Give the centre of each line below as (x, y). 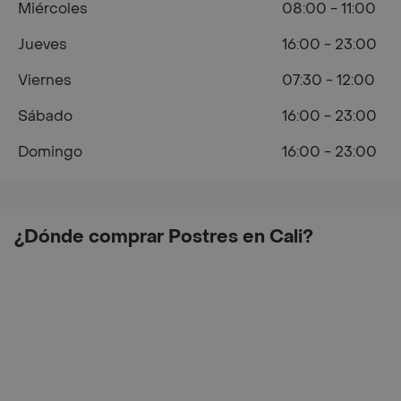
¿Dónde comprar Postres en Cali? (164, 237)
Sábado (45, 116)
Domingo (50, 152)
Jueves (43, 44)
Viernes (45, 80)
